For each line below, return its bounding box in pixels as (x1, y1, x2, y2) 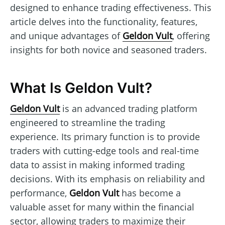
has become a (119, 186, 181, 199)
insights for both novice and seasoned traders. (10, 43, 207, 56)
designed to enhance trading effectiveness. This (10, 1, 211, 14)
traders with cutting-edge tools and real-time (10, 144, 199, 157)
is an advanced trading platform (60, 102, 197, 115)
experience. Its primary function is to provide (10, 130, 200, 143)
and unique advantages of (10, 29, 123, 42)
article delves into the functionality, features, (10, 15, 197, 28)
